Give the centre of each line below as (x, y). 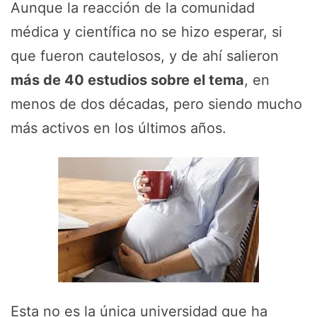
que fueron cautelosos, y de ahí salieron (145, 56)
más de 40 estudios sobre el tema (127, 80)
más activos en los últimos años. (119, 128)
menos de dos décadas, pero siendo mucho (156, 104)
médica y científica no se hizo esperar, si (146, 32)
